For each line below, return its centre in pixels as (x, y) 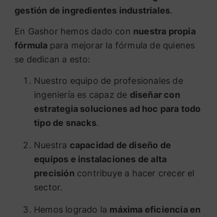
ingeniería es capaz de (82, 94)
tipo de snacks (65, 123)
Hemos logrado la (72, 209)
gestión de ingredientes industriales (93, 10)
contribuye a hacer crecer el (134, 173)
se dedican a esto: (53, 60)
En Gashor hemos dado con (74, 31)
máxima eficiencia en (155, 209)
